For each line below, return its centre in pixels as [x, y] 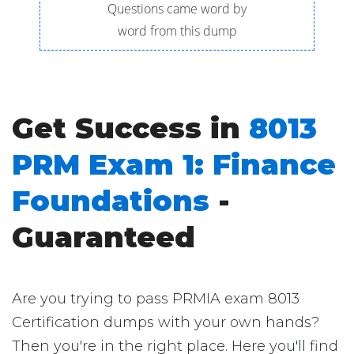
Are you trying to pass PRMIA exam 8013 [156, 299]
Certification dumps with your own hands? [166, 322]
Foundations [111, 201]
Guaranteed [104, 237]
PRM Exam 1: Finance [174, 164]
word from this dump [177, 31]
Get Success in [130, 128]
